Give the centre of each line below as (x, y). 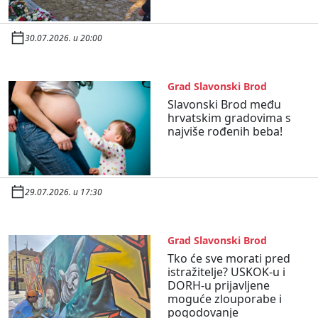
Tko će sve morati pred (229, 258)
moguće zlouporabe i (225, 298)
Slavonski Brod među (224, 104)
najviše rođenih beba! (225, 131)
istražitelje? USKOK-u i (226, 272)
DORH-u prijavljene (219, 285)
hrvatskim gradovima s (229, 117)
